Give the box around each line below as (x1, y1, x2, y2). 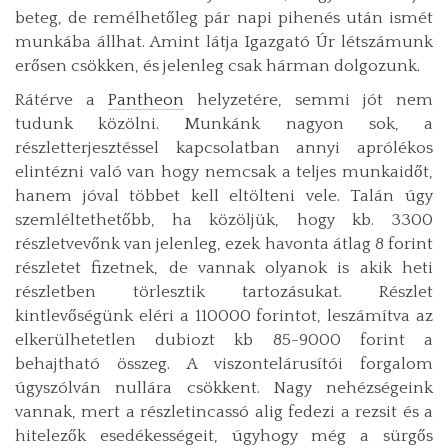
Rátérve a (15, 90, 108, 109)
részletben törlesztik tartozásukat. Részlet (15, 282, 433, 301)
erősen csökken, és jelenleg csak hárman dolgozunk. (15, 56, 420, 75)
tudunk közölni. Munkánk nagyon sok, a (15, 114, 433, 133)
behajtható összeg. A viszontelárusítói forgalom (15, 354, 433, 373)
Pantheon (108, 90, 184, 109)
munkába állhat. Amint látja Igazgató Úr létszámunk (15, 32, 433, 51)
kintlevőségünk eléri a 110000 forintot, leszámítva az (15, 306, 433, 325)
